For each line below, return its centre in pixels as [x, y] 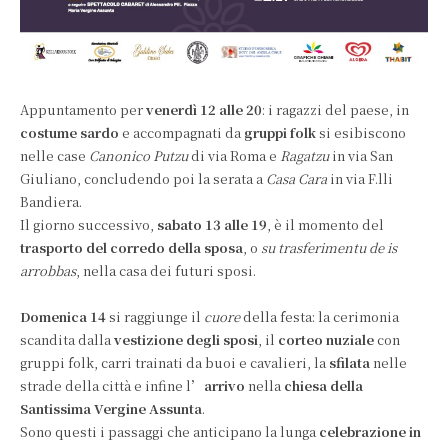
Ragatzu [306, 155]
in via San [362, 155]
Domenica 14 [63, 316]
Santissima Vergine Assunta [111, 408]
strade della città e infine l [105, 385]
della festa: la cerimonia [319, 316]
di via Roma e [235, 155]
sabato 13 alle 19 [212, 224]
